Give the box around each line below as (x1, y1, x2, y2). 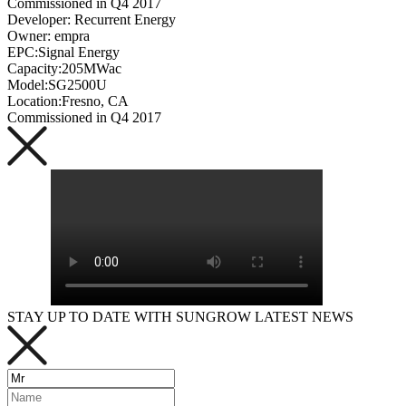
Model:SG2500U (7, 77, 107, 92)
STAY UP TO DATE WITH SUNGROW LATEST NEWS (7, 309, 353, 324)
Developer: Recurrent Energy (7, 12, 176, 27)
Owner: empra (7, 28, 90, 43)
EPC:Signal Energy (7, 44, 120, 60)
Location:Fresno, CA (7, 93, 129, 109)
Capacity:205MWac (7, 61, 121, 76)
